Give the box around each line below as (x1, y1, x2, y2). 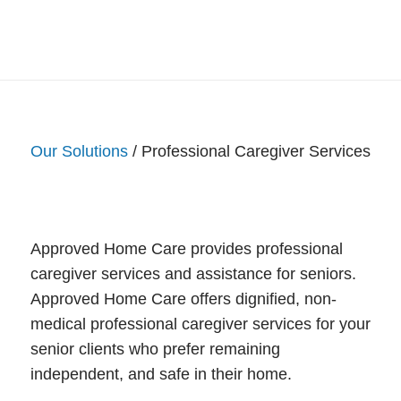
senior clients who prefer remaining (30, 339, 280, 358)
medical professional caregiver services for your (30, 314, 371, 333)
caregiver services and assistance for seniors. (30, 264, 356, 283)
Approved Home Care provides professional (30, 239, 343, 258)
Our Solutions (30, 142, 128, 161)
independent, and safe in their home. (30, 364, 292, 383)
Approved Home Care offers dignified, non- (30, 289, 337, 308)
